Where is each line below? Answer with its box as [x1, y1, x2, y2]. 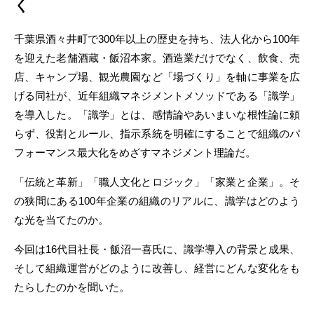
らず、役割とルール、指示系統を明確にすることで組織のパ [14, 128, 300, 139]
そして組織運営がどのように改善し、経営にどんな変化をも [14, 262, 300, 274]
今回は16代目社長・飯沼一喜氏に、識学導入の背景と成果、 [14, 243, 300, 255]
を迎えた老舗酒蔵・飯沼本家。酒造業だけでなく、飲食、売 [14, 52, 300, 64]
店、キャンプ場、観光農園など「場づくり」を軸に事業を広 [14, 71, 300, 83]
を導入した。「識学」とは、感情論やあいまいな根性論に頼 [14, 109, 300, 121]
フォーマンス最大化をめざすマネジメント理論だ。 [14, 146, 256, 158]
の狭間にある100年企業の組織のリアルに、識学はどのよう [14, 195, 300, 207]
